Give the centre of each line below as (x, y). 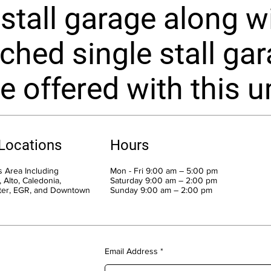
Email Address (131, 251)
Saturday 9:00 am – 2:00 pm (164, 180)
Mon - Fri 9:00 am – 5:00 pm (164, 170)
